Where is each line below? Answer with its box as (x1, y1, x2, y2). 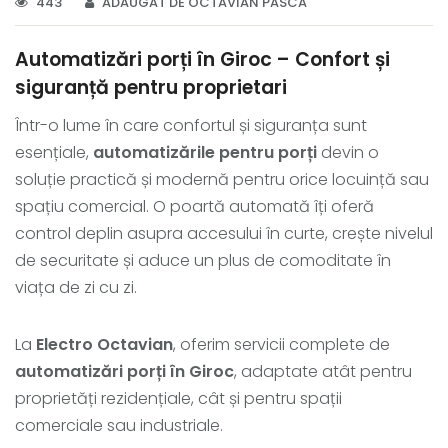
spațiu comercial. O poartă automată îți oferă (15, 194, 374, 218)
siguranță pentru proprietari (15, 73, 287, 101)
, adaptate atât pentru (234, 359, 412, 383)
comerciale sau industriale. (15, 413, 223, 437)
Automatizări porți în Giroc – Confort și (15, 45, 390, 73)
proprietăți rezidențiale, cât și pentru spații (15, 386, 342, 410)
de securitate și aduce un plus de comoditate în (15, 248, 391, 272)
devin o (317, 140, 379, 164)
